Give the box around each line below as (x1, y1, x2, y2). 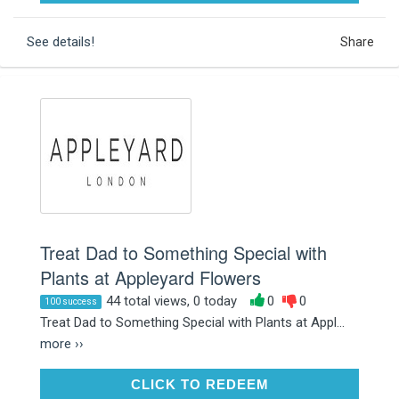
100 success (45, 296, 97, 306)
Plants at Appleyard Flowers (40, 264, 261, 290)
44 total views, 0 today (106, 292, 237, 309)
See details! (27, 33, 94, 50)
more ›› (40, 335, 84, 352)
